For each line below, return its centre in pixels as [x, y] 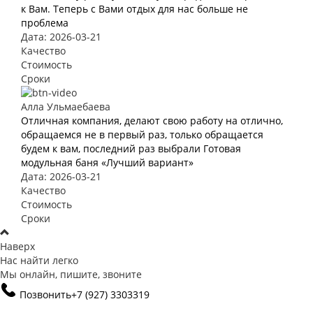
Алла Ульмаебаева [66, 107]
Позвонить [45, 294]
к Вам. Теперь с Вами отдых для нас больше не [134, 9]
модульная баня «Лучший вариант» [107, 162]
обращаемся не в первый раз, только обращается [142, 134]
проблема [45, 23]
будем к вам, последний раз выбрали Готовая [131, 148]
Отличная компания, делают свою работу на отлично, [152, 121]
